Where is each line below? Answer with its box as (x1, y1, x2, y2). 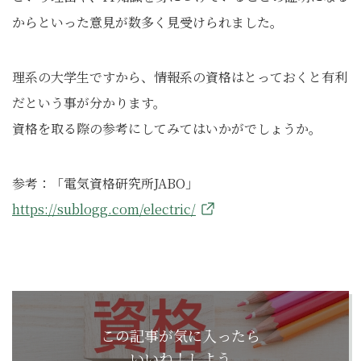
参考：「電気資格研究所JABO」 (12, 174, 211, 193)
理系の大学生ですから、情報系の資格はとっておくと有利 (12, 68, 347, 86)
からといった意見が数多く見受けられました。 (12, 13, 283, 31)
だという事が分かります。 (12, 93, 166, 112)
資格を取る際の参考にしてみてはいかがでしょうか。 (12, 119, 322, 138)
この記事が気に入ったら (101, 325, 260, 346)
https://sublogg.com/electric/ (12, 200, 196, 218)
